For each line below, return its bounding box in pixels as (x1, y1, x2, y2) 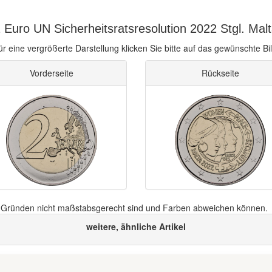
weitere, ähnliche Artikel (86, 220, 186, 233)
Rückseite (201, 67, 239, 79)
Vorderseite (30, 67, 74, 79)
